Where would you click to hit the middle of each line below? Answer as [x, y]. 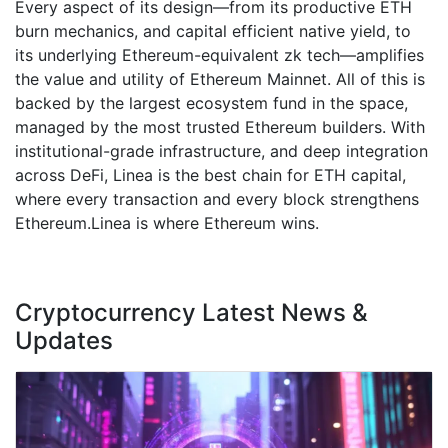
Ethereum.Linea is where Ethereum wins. [167, 222]
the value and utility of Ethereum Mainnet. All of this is [220, 78]
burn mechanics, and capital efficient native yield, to [213, 30]
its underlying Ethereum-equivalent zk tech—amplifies [219, 54]
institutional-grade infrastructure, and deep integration [221, 150]
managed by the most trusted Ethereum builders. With [220, 126]
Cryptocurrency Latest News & [191, 312]
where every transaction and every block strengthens [217, 198]
